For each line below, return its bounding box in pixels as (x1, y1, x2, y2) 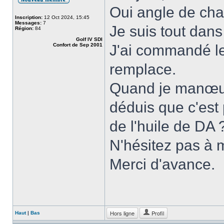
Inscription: (15, 14, 42, 20)
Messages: (15, 20, 41, 25)
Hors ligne (110, 209, 134, 217)
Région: (15, 25, 33, 31)
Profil (150, 209, 164, 217)
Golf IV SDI (76, 36, 102, 42)
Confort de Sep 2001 (53, 42, 102, 47)
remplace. (109, 61, 176, 77)
